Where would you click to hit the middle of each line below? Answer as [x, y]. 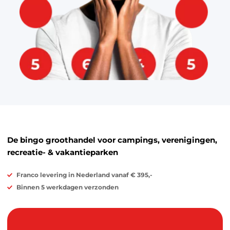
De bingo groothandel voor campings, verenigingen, [112, 140]
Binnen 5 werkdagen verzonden [68, 187]
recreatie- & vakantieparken [63, 152]
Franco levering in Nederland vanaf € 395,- [84, 175]
